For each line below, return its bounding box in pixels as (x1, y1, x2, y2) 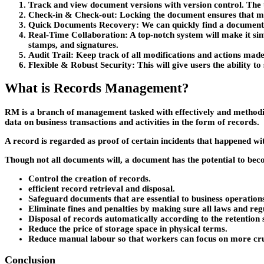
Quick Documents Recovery (28, 19, 136, 29)
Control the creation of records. (28, 173, 151, 183)
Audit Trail (28, 49, 71, 60)
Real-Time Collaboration (28, 29, 125, 39)
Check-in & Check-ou (28, 9, 111, 19)
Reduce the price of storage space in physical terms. (28, 223, 227, 233)
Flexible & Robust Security (28, 60, 132, 70)
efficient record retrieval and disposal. (28, 183, 175, 193)
